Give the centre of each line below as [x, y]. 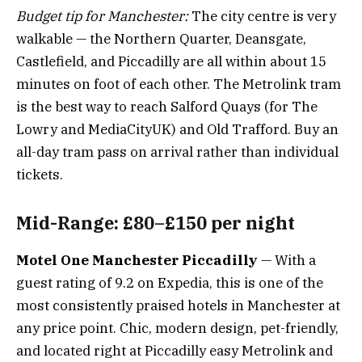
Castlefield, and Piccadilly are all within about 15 [171, 62]
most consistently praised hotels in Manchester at [178, 306]
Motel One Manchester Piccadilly [137, 261]
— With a [287, 261]
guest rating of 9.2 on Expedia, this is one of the [170, 283]
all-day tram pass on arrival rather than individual [177, 152]
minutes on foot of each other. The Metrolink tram [179, 84]
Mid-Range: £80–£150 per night [156, 223]
